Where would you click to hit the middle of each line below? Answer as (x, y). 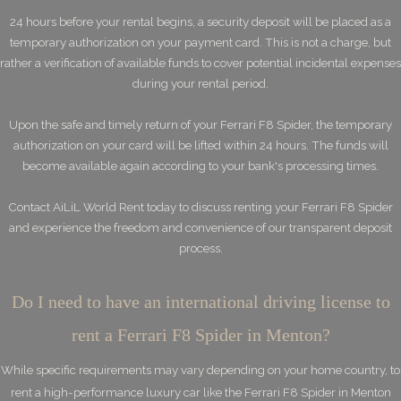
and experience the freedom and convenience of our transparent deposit (200, 227)
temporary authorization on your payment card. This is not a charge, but (200, 42)
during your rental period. (200, 83)
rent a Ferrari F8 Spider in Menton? (200, 335)
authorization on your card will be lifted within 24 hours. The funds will (200, 145)
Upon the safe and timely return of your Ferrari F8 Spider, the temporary (200, 124)
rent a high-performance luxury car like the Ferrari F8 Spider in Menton (200, 392)
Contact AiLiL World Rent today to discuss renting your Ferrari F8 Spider (200, 207)
